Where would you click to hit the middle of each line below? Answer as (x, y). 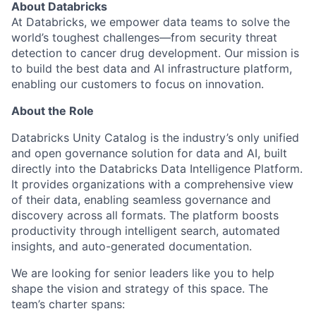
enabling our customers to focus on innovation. (138, 84)
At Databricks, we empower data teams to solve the (151, 22)
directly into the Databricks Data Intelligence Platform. (157, 169)
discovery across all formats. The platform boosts (145, 215)
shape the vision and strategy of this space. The (140, 288)
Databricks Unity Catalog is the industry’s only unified (155, 138)
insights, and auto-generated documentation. (132, 246)
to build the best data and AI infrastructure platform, (152, 68)
